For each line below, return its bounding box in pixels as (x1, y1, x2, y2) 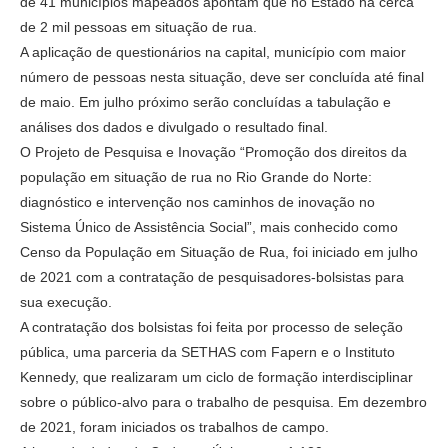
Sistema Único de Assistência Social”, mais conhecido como (20, 218, 398, 235)
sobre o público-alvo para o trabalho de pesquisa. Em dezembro (20, 393, 427, 410)
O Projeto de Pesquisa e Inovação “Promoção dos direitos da (20, 143, 407, 160)
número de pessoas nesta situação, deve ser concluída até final (20, 68, 424, 85)
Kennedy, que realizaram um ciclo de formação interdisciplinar (20, 368, 413, 385)
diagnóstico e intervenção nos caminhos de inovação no (20, 193, 375, 210)
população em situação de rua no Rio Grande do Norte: (20, 168, 372, 185)
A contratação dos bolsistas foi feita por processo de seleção (20, 318, 403, 335)
